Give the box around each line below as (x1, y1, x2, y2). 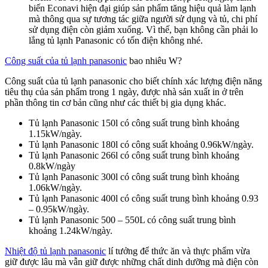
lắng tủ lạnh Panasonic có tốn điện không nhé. (29, 35, 203, 45)
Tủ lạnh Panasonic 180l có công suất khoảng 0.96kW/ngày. (29, 139, 254, 150)
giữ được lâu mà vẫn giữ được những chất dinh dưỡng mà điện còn (5, 256, 258, 267)
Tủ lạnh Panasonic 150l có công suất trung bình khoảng (29, 117, 239, 128)
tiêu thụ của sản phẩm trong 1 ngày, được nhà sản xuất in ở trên (5, 86, 243, 97)
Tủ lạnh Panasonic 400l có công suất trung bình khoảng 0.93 (29, 193, 258, 203)
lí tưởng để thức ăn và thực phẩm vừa (106, 245, 250, 256)
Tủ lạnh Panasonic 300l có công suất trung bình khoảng (29, 171, 239, 182)
